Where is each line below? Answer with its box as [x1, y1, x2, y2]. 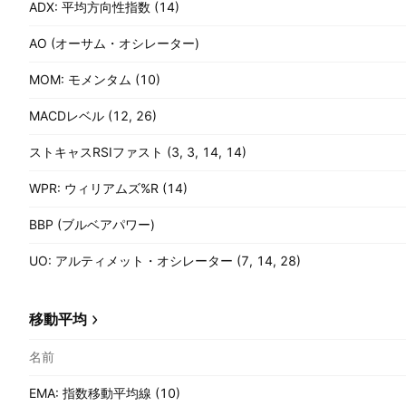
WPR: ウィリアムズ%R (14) [29, 180, 188, 196]
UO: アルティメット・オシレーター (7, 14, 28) [29, 253, 301, 268]
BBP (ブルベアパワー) [29, 217, 155, 232]
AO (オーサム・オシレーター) [29, 35, 199, 51]
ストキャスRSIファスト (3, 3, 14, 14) [29, 144, 246, 159]
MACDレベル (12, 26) [29, 108, 157, 123]
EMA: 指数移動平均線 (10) [29, 385, 180, 401]
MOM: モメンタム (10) [29, 72, 160, 87]
